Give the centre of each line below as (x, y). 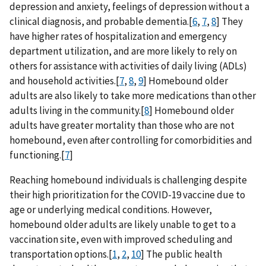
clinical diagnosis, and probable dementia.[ (101, 21)
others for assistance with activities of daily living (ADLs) (128, 66)
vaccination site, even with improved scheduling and (121, 239)
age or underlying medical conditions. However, (111, 209)
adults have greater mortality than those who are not (122, 125)
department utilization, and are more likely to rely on (123, 51)
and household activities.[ (64, 80)
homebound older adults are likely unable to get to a (123, 224)
